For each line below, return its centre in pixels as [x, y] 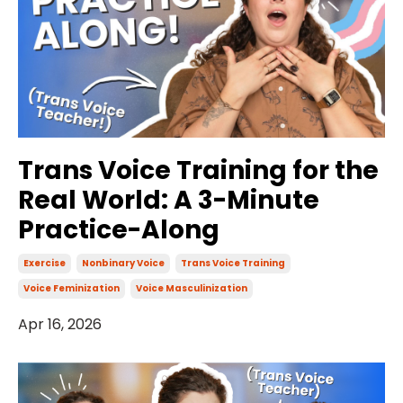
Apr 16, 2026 [60, 325]
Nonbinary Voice [123, 264]
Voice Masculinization [192, 289]
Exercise [45, 264]
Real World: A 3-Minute [169, 201]
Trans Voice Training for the [198, 171]
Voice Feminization [72, 289]
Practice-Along [119, 230]
